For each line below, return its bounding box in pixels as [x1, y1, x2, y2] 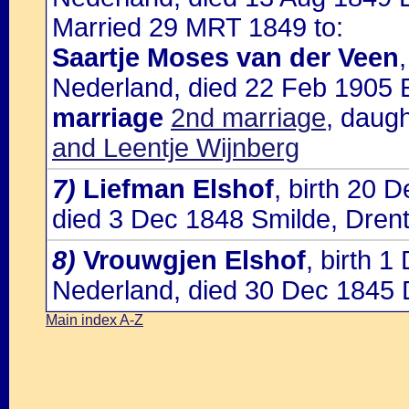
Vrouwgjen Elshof [83, 246, 306, 275]
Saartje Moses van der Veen [52, 43, 399, 72]
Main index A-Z [46, 312, 143, 328]
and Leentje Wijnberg [52, 133, 299, 163]
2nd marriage [171, 103, 326, 132]
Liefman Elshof [83, 174, 274, 204]
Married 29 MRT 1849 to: [52, 13, 343, 42]
